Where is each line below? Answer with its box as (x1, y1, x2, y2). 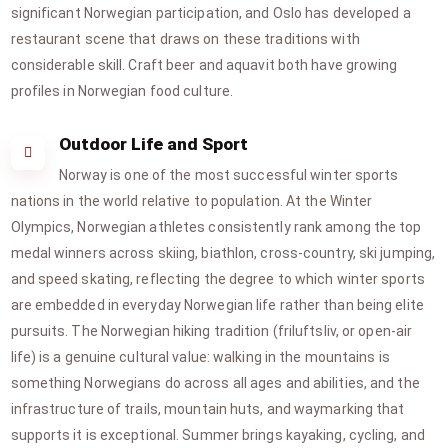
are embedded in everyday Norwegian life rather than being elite (10, 297, 424, 313)
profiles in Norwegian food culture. (10, 83, 234, 99)
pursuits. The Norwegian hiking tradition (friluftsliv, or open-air (10, 323, 413, 339)
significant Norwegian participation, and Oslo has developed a (10, 5, 411, 21)
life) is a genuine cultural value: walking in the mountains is (10, 349, 390, 365)
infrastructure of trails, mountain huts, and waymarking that (10, 401, 405, 417)
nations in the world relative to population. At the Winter (10, 193, 373, 209)
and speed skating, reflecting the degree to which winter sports (10, 271, 425, 287)
